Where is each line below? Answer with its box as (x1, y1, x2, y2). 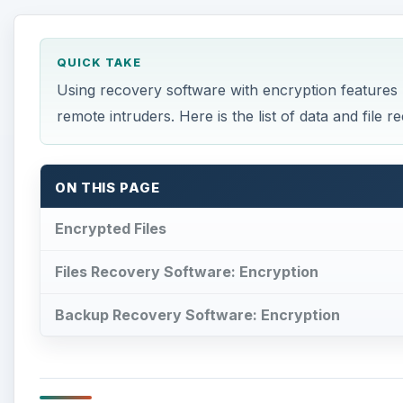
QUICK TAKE (56, 56, 141, 70)
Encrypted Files (55, 219, 166, 237)
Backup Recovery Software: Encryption (55, 305, 340, 324)
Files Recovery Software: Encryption (55, 262, 318, 281)
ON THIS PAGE (55, 180, 160, 197)
